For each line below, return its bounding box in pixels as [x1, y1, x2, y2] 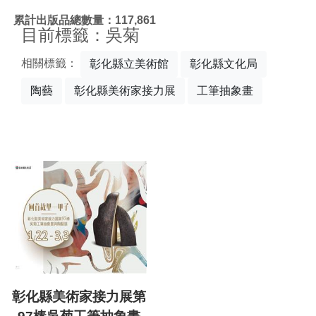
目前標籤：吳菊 [21, 25, 140, 44]
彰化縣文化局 [190, 58, 257, 70]
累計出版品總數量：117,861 [13, 13, 156, 26]
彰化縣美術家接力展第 [12, 289, 146, 305]
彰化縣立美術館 [90, 58, 169, 70]
